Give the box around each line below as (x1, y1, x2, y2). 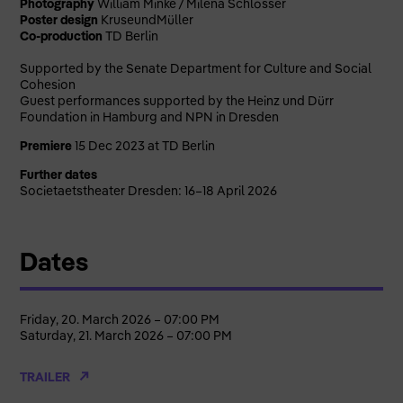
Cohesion (20, 76, 76, 93)
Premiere (20, 137, 73, 154)
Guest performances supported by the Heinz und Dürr (20, 92, 335, 109)
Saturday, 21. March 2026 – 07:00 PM (20, 327, 233, 344)
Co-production (20, 27, 106, 44)
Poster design (20, 11, 99, 28)
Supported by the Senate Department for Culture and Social (20, 59, 372, 76)
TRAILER (20, 368, 74, 385)
